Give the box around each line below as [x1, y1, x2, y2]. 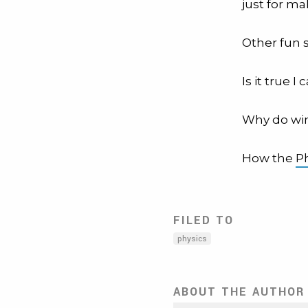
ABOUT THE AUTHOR [173, 284, 305, 300]
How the [242, 151, 296, 165]
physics [177, 233, 207, 245]
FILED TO [173, 212, 234, 228]
